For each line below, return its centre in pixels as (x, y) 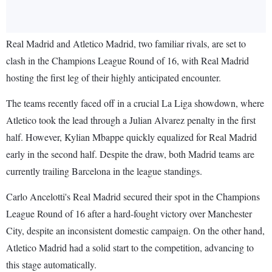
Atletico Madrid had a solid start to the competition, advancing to (130, 248)
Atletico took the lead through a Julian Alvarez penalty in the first (131, 120)
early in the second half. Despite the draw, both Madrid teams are (130, 154)
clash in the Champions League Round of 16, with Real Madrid (127, 61)
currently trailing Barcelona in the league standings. (104, 171)
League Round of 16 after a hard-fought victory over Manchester (129, 214)
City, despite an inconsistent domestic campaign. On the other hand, (135, 231)
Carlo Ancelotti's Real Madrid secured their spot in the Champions (133, 197)
